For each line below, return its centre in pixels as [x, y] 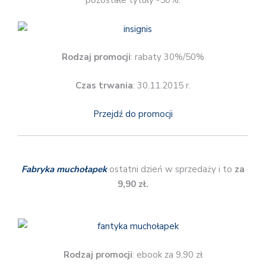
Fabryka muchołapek [64, 170]
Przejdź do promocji [133, 114]
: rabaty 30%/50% [167, 57]
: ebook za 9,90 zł [167, 254]
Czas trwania [104, 85]
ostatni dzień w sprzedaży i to [171, 170]
